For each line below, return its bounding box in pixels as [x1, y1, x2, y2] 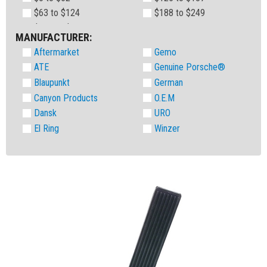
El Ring [34, 122, 60, 134]
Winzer [154, 122, 181, 134]
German [154, 77, 184, 89]
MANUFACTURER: [15, 30, 92, 44]
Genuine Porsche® [154, 61, 226, 73]
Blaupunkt [34, 77, 70, 89]
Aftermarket [34, 46, 80, 58]
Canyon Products [34, 92, 98, 104]
